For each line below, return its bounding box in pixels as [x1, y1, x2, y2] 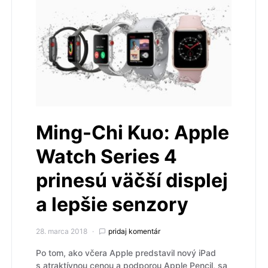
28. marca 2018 [36, 226, 87, 236]
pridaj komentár [108, 226, 160, 236]
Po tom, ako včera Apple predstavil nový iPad [36, 247, 216, 258]
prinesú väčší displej [36, 168, 228, 192]
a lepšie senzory [36, 192, 188, 216]
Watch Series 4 [36, 144, 177, 168]
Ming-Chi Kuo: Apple [36, 120, 229, 144]
